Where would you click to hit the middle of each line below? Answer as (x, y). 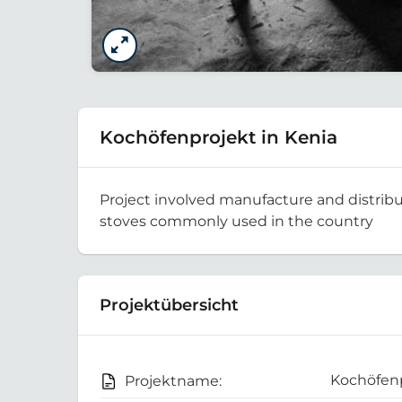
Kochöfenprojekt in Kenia (218, 138)
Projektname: (173, 381)
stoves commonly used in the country (236, 222)
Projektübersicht (169, 305)
